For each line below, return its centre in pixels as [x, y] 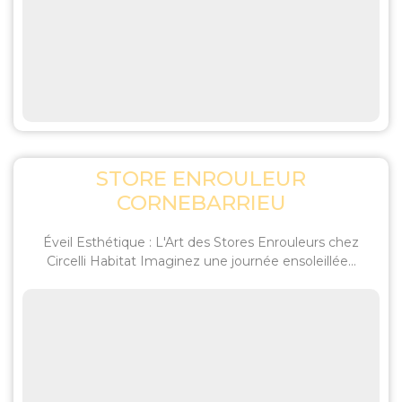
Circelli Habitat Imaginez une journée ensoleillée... [201, 261]
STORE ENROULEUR [201, 179]
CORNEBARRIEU [201, 203]
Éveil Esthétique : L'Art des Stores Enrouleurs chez [201, 242]
